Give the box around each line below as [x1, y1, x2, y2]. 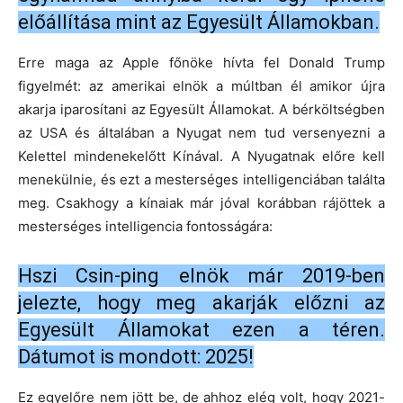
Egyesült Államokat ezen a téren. [18, 318, 385, 342]
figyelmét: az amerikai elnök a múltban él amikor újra [18, 77, 385, 95]
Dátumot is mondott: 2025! [18, 345, 254, 369]
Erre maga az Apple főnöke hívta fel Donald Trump [18, 54, 385, 72]
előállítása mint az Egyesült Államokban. [18, 11, 380, 34]
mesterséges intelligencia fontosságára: [18, 218, 273, 236]
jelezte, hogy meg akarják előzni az [18, 291, 385, 315]
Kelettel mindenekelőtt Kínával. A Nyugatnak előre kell [18, 148, 385, 166]
